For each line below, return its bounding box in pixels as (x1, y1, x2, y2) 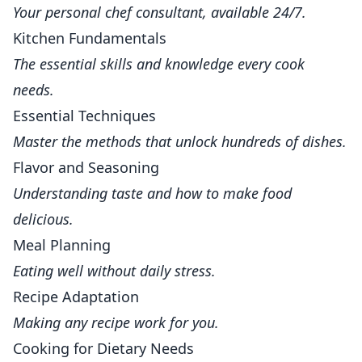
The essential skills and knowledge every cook (13, 54, 305, 74)
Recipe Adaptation (13, 287, 139, 306)
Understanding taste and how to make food (13, 183, 292, 203)
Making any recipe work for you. (13, 313, 219, 332)
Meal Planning (13, 235, 111, 255)
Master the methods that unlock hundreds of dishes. (13, 132, 347, 151)
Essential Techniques (13, 106, 156, 125)
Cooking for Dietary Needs (13, 339, 194, 358)
